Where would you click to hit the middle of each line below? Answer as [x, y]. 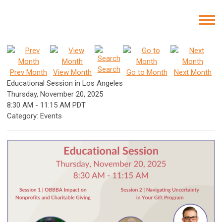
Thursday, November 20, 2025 [55, 94]
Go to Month [147, 72]
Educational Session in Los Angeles [65, 83]
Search [109, 69]
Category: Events [34, 116]
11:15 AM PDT [63, 105]
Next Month [193, 72]
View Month [72, 72]
